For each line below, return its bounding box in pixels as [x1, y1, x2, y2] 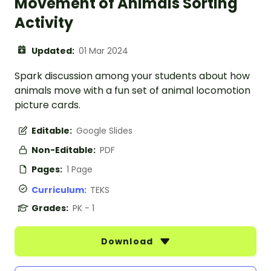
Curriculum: [31, 184, 90, 197]
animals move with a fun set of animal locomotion [15, 83, 250, 98]
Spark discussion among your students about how [15, 69, 250, 83]
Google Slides [76, 125, 132, 137]
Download [101, 235, 155, 248]
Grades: [31, 202, 70, 215]
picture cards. [15, 98, 80, 113]
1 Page [67, 163, 93, 176]
